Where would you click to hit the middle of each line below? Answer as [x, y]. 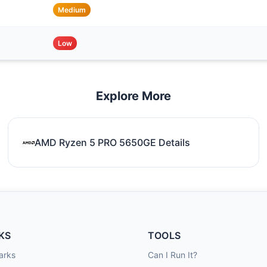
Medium [72, 10]
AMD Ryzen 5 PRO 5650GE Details [113, 142]
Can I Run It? [173, 255]
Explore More [133, 96]
